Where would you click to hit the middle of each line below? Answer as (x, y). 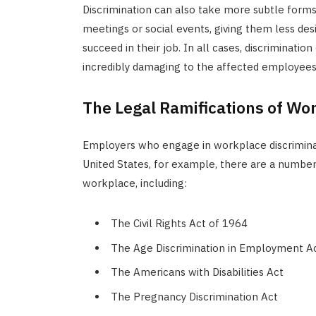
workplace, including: (134, 183)
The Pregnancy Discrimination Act (194, 296)
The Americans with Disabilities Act (197, 272)
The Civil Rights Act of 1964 (179, 224)
